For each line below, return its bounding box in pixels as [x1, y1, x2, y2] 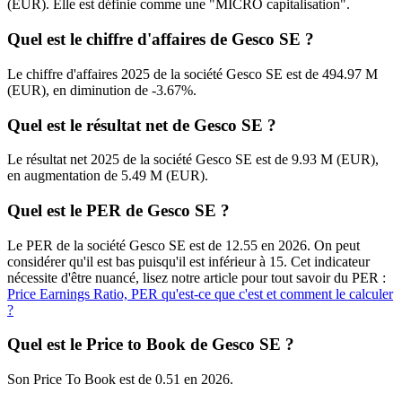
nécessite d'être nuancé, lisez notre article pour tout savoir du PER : [7, 269, 386, 285]
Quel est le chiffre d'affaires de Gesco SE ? [7, 30, 314, 49]
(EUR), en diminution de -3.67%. [7, 82, 197, 98]
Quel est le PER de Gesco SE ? [7, 200, 230, 220]
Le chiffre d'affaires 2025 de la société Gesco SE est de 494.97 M [7, 66, 378, 82]
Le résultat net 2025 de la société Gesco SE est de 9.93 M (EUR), [7, 152, 379, 168]
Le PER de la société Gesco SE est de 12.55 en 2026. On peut [7, 237, 360, 253]
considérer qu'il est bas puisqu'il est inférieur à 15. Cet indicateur [7, 253, 370, 269]
